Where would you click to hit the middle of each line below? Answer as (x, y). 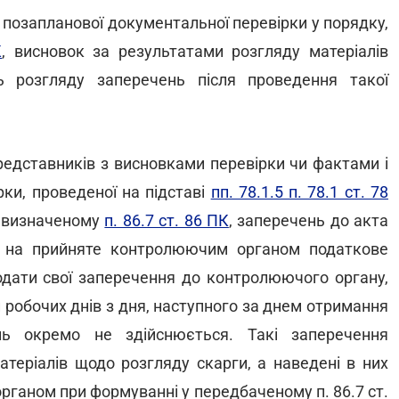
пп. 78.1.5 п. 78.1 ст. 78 (300, 192)
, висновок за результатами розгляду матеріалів (195, 51)
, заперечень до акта (308, 220)
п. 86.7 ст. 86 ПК (167, 220)
